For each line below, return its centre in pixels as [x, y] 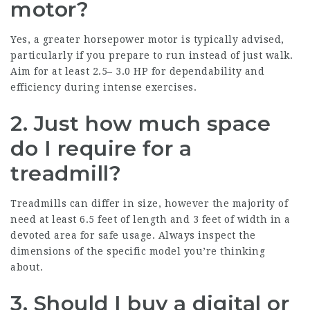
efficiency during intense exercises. [103, 88]
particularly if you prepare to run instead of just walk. [152, 56]
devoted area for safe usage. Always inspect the [133, 236]
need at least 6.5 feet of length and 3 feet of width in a [151, 220]
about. [27, 267]
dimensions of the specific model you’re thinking [138, 252]
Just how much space [152, 124]
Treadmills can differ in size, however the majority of [149, 204]
